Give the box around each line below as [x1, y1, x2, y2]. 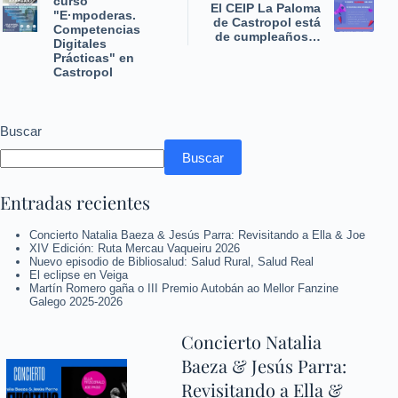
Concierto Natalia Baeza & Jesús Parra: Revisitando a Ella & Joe [28, 228, 365, 243]
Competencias [53, 22, 140, 37]
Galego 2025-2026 [28, 295, 123, 309]
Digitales [53, 36, 107, 52]
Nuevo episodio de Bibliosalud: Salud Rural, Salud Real [28, 255, 314, 269]
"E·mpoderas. [53, 8, 136, 23]
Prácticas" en [53, 51, 134, 66]
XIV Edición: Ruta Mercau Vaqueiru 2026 [28, 242, 240, 256]
